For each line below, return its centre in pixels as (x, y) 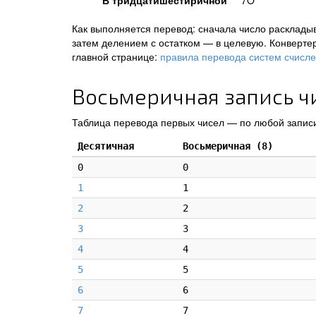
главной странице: (116, 56)
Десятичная (106, 146)
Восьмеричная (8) (228, 146)
